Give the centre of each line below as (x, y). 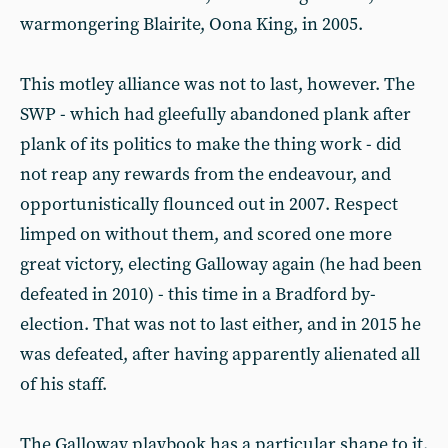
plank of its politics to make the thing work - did (210, 144)
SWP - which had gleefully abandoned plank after (215, 114)
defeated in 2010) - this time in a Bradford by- (198, 294)
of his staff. (63, 384)
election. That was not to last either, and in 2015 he (220, 324)
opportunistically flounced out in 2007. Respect (209, 204)
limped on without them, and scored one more (206, 234)
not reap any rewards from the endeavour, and (205, 174)
